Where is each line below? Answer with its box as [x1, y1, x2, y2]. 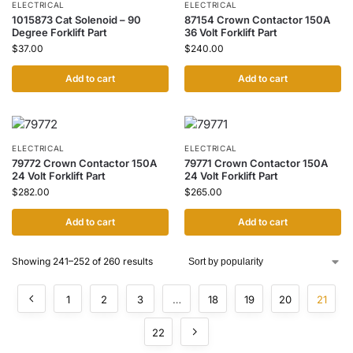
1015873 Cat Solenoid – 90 [12, 13, 141, 26]
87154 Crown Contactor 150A [184, 13, 330, 26]
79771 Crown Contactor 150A [184, 157, 328, 169]
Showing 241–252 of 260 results [12, 255, 153, 267]
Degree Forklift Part [12, 26, 107, 39]
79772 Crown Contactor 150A [12, 157, 157, 169]
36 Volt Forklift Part [184, 26, 277, 39]
